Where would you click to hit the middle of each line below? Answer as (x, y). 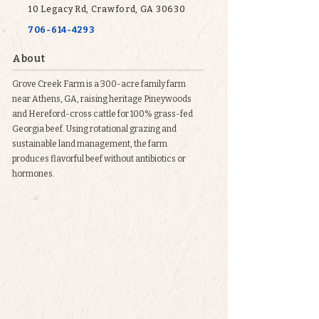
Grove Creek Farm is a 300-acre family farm (99, 84)
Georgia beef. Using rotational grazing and (94, 129)
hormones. (33, 174)
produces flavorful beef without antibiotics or (99, 159)
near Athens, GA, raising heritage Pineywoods (102, 99)
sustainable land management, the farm (90, 144)
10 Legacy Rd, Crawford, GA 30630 (107, 9)
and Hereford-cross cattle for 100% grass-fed (103, 114)
